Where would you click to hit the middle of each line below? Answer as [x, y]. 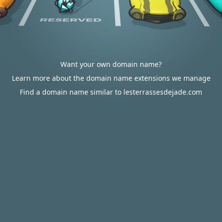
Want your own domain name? [111, 64]
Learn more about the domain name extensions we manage [111, 78]
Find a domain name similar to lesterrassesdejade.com [111, 92]
